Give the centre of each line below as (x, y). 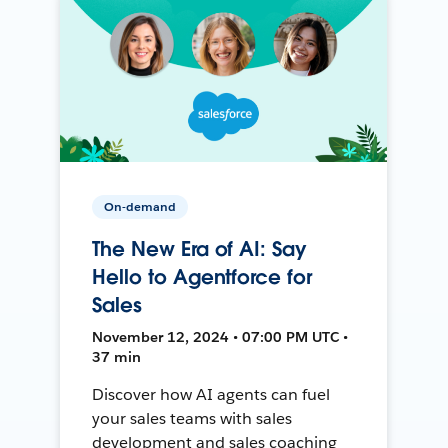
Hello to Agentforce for (202, 276)
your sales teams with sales (192, 418)
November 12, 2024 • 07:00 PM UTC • (220, 336)
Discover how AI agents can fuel (211, 394)
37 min (117, 356)
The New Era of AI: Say (199, 248)
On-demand (140, 206)
